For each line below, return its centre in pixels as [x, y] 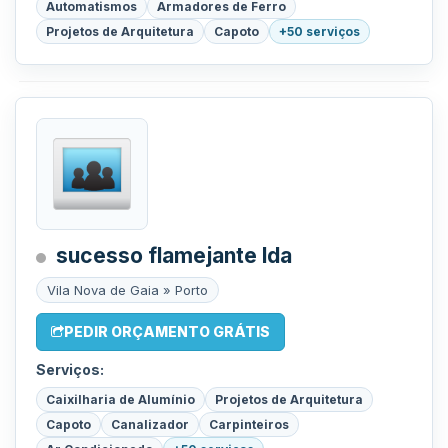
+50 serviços [319, 31]
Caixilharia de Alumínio [120, 399]
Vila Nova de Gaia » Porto [127, 290]
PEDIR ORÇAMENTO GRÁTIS [167, 331]
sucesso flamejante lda [174, 255]
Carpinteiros [249, 424]
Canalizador [150, 424]
